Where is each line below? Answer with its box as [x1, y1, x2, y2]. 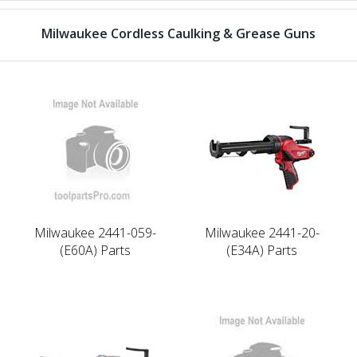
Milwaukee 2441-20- [204, 223, 320, 241]
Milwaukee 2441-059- [34, 223, 156, 241]
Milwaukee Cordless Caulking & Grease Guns [41, 24, 316, 42]
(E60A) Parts [60, 241, 131, 259]
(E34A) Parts [226, 241, 297, 259]
